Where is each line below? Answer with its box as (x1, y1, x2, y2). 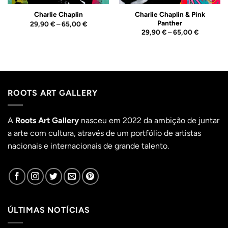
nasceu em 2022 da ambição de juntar (79, 116, 219, 126)
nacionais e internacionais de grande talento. (8, 141, 169, 151)
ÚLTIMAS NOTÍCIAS (8, 205, 90, 215)
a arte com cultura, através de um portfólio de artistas (8, 128, 201, 138)
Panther (157, 18, 182, 27)
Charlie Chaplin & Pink (134, 10, 205, 18)
